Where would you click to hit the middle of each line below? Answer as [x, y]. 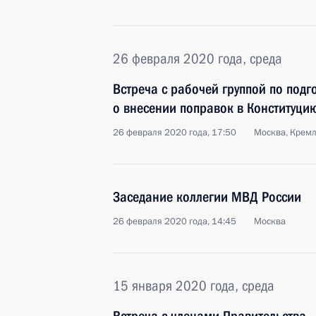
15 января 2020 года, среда [194, 286]
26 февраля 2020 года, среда [197, 59]
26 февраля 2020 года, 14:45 [175, 221]
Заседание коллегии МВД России [207, 197]
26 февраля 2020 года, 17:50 [175, 133]
